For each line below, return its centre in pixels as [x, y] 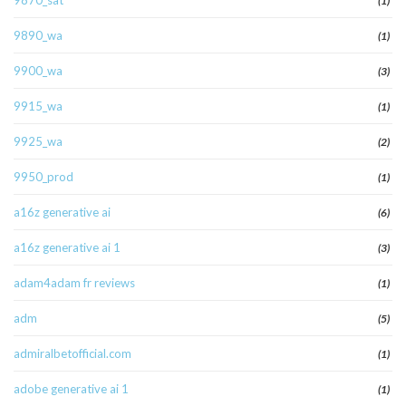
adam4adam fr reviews [74, 283]
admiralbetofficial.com [72, 354]
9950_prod [43, 177]
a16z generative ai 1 [67, 248]
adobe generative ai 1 [71, 389]
